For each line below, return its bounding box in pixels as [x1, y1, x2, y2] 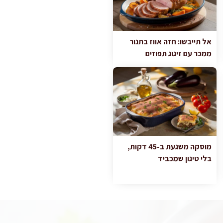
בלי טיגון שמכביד [157, 153, 212, 164]
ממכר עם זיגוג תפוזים [145, 48, 212, 59]
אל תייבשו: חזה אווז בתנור [129, 36, 212, 47]
